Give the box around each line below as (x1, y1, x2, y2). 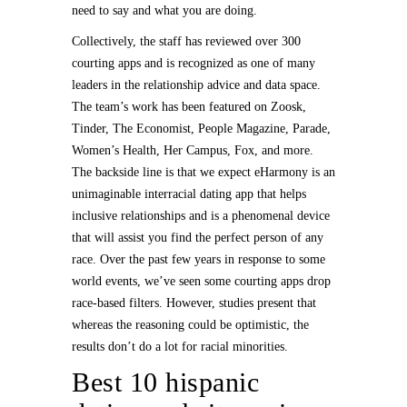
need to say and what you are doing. (72, 4, 257, 17)
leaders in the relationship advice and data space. (72, 78, 321, 92)
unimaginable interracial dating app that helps (72, 187, 306, 201)
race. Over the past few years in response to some (72, 253, 325, 266)
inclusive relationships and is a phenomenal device (72, 209, 330, 223)
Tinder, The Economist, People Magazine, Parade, (72, 122, 331, 135)
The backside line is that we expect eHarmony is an (72, 165, 335, 179)
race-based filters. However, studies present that (72, 296, 316, 310)
